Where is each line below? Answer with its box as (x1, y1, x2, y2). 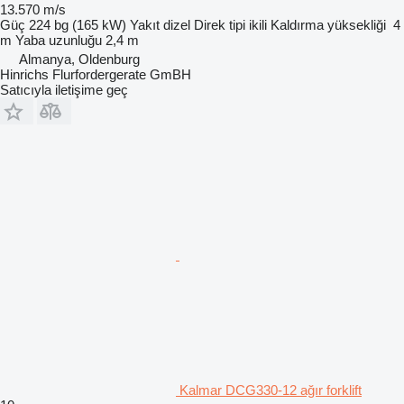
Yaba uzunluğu (15, 32, 102, 48)
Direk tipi (194, 17, 245, 32)
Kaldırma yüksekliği (271, 17, 386, 32)
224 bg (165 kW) (29, 17, 126, 32)
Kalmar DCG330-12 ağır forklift (179, 382, 362, 398)
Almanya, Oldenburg (19, 51, 140, 67)
